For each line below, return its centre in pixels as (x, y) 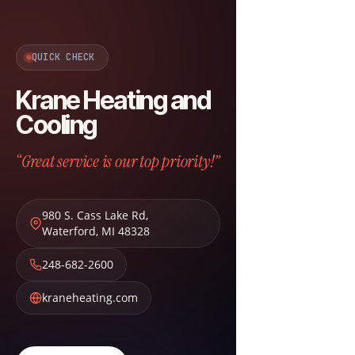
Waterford (69, 231)
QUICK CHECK (63, 57)
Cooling (56, 125)
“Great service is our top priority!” (118, 161)
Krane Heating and (113, 100)
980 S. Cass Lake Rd (94, 215)
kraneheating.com (90, 298)
